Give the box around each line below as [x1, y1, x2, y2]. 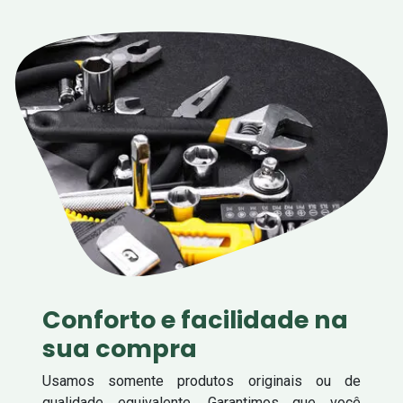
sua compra [42, 331, 197, 365]
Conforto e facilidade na [42, 302, 348, 336]
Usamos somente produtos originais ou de [42, 372, 361, 390]
